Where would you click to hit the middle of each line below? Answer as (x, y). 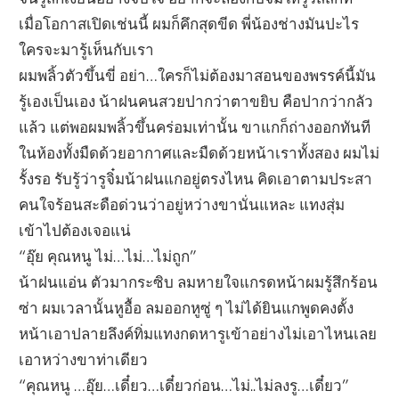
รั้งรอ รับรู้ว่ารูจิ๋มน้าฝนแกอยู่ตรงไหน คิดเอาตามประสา (196, 178)
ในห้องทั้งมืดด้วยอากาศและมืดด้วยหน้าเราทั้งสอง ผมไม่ (199, 152)
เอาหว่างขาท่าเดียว (84, 359)
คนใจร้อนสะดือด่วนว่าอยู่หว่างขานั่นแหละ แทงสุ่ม (182, 204)
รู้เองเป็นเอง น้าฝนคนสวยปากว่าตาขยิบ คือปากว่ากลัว (196, 101)
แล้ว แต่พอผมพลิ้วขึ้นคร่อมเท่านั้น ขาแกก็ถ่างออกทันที (195, 126)
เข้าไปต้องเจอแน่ (75, 230)
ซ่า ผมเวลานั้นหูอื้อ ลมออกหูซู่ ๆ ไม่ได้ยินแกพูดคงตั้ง (187, 307)
